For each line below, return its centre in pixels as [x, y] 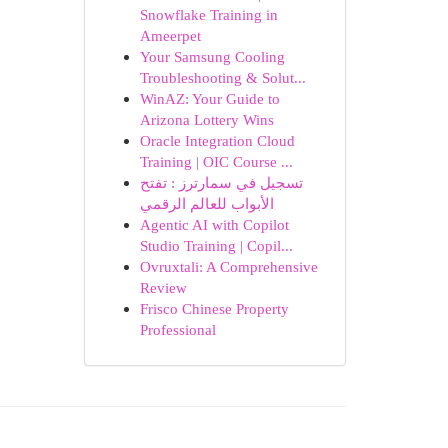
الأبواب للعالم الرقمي [206, 203]
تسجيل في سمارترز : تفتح [221, 182]
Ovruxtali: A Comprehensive [228, 266]
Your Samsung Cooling [212, 56]
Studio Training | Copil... [216, 245]
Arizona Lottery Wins [206, 119]
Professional [177, 329]
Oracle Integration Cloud [217, 140]
